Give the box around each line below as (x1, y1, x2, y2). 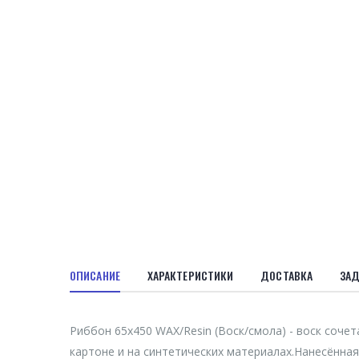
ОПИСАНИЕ (70, 267, 120, 284)
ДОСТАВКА (260, 267, 313, 284)
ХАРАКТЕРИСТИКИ (147, 267, 234, 284)
